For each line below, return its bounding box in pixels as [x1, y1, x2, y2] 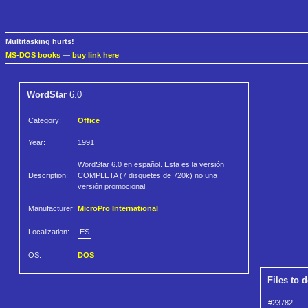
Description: [28, 171, 68, 180]
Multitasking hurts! [5, 37, 74, 46]
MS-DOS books [5, 51, 60, 60]
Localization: [28, 228, 69, 236]
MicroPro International [78, 204, 158, 213]
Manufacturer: [28, 204, 75, 213]
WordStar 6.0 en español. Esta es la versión [78, 160, 224, 169]
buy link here [72, 51, 119, 60]
